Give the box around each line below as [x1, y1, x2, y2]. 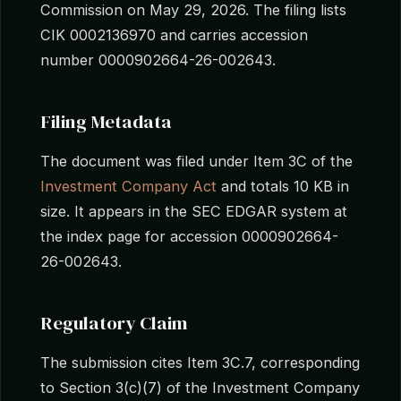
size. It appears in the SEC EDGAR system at [40, 201, 347, 220]
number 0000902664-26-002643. [40, 50, 276, 69]
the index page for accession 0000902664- [40, 226, 338, 245]
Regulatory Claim [40, 309, 188, 336]
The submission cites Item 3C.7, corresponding [40, 353, 360, 371]
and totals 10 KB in [217, 176, 349, 195]
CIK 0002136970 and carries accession [40, 25, 308, 44]
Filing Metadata [40, 107, 172, 134]
